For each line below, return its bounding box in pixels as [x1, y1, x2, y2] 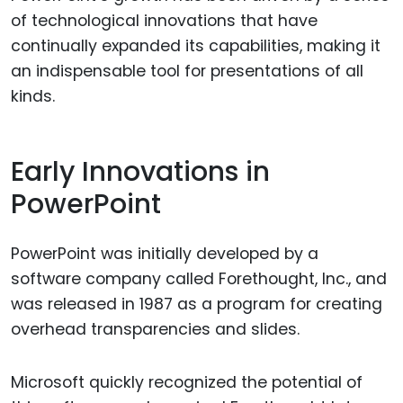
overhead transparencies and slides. [11, 318, 300, 340]
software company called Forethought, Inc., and [11, 267, 387, 290]
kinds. [11, 85, 55, 107]
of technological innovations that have [11, 9, 318, 31]
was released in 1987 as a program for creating [11, 292, 382, 315]
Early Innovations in [11, 153, 270, 192]
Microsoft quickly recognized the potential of [11, 371, 363, 393]
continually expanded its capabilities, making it [11, 34, 381, 57]
